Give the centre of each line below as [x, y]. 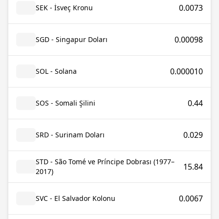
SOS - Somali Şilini [66, 103]
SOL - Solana [56, 71]
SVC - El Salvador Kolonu [76, 198]
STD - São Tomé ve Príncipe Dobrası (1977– [105, 162]
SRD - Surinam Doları [70, 135]
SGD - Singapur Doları [72, 39]
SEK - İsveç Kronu [64, 8]
